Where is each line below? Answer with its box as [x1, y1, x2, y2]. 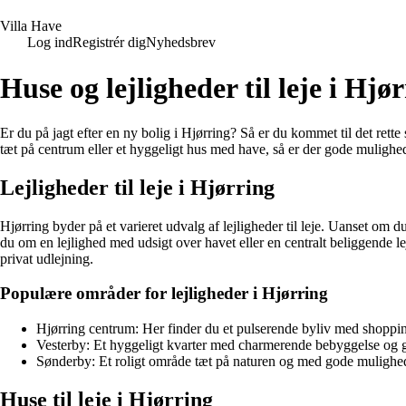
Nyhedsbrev [146, 34, 216, 50]
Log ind [27, 34, 72, 50]
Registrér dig [72, 34, 146, 50]
